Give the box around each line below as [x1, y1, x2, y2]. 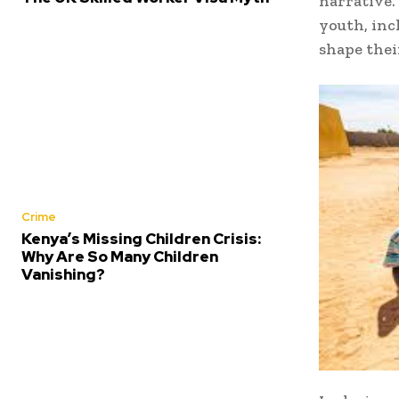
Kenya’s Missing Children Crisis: [21, 228, 261, 248]
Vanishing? [21, 264, 105, 284]
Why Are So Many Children [21, 246, 218, 266]
